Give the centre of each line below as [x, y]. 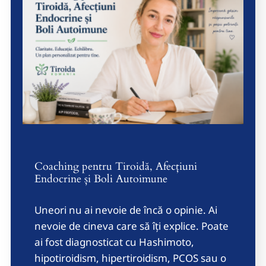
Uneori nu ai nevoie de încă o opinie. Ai [126, 210]
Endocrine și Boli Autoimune [101, 179]
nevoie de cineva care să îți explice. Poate [132, 226]
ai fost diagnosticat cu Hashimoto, [114, 242]
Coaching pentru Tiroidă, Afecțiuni [116, 167]
